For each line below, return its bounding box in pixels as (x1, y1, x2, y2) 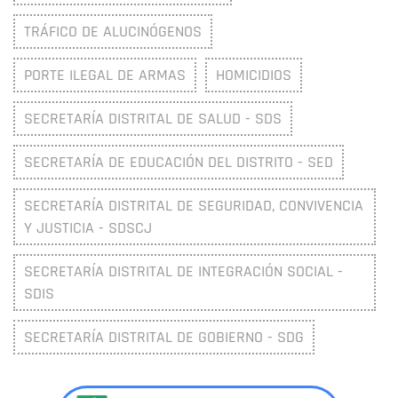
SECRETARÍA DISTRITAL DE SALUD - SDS (24, 108, 282, 130)
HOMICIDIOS (216, 65, 291, 86)
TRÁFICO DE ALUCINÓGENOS (24, 21, 202, 43)
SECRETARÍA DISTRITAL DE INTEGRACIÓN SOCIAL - (24, 261, 343, 283)
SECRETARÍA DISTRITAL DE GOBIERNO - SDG (24, 327, 304, 348)
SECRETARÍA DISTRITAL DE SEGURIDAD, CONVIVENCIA (24, 195, 363, 217)
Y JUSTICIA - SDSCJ (24, 218, 152, 239)
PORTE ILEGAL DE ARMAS (24, 65, 186, 86)
